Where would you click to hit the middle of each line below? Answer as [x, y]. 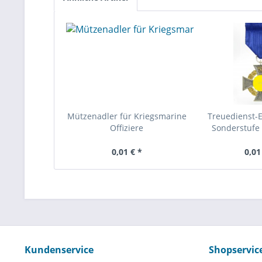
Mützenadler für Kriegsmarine [127, 116]
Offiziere [127, 128]
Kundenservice [59, 250]
